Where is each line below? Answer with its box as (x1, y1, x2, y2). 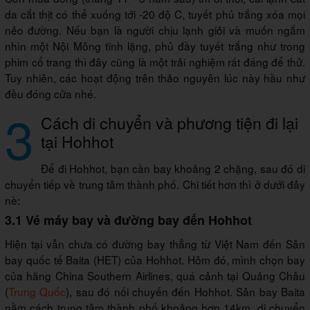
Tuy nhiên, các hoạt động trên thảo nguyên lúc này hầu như (5, 69, 305, 85)
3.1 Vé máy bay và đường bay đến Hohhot (5, 210, 252, 229)
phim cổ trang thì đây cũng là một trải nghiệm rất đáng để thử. (5, 53, 305, 69)
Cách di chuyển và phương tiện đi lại (41, 110, 298, 134)
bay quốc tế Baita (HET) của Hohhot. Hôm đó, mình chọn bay (5, 251, 305, 267)
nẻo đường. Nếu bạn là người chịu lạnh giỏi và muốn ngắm (5, 21, 305, 37)
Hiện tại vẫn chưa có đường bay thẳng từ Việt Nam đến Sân (5, 235, 305, 251)
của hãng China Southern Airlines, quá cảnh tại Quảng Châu (5, 267, 305, 283)
